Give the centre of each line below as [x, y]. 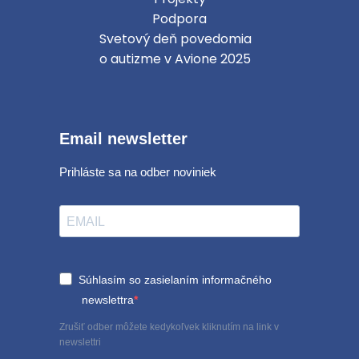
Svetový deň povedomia [175, 39]
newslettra [106, 300]
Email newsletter [123, 139]
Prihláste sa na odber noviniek [138, 172]
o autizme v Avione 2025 [175, 59]
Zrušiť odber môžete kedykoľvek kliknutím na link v [169, 327]
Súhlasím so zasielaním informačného [175, 280]
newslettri [80, 343]
